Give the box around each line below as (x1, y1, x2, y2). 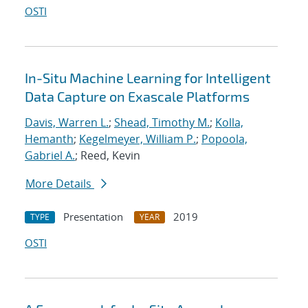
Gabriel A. (25, 148, 75, 164)
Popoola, (201, 131, 247, 147)
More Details (25, 176, 94, 192)
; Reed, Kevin (75, 148, 140, 164)
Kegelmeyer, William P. (79, 131, 196, 147)
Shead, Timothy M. (114, 115, 210, 131)
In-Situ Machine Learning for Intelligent (25, 69, 271, 87)
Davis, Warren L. (25, 115, 109, 131)
